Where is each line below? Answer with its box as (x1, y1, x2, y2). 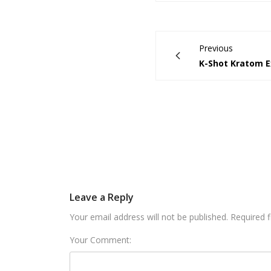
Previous (199, 42, 233, 54)
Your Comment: (70, 233, 131, 246)
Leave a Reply (70, 190, 134, 204)
